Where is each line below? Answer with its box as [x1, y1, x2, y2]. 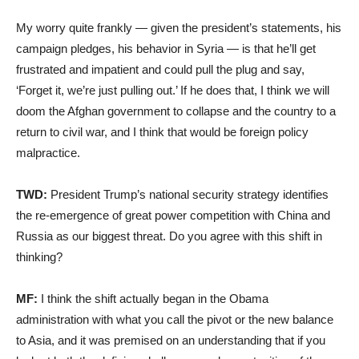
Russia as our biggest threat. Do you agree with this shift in [16, 228, 322, 243]
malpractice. [16, 145, 80, 159]
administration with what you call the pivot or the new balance [16, 312, 333, 326]
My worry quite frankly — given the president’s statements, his [16, 20, 341, 34]
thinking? [16, 249, 63, 264]
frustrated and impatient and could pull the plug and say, [16, 62, 305, 76]
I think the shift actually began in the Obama [38, 291, 268, 305]
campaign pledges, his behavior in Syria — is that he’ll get [16, 41, 316, 55]
